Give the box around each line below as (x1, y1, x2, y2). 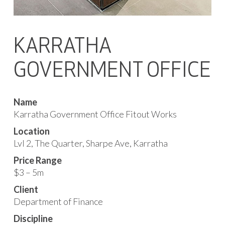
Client (14, 184, 38, 195)
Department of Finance (14, 196, 103, 207)
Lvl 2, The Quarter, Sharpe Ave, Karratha (14, 138, 168, 149)
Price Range (14, 155, 62, 166)
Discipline (14, 213, 53, 224)
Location (14, 126, 50, 137)
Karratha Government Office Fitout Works (14, 108, 177, 120)
